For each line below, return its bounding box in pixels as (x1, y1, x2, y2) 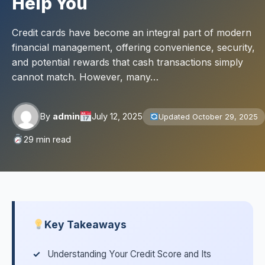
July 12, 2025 (92, 111, 143, 121)
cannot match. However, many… (12, 71, 159, 83)
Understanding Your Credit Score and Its (47, 248, 211, 260)
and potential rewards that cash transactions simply (12, 56, 243, 68)
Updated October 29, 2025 (158, 112, 258, 121)
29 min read (24, 134, 72, 144)
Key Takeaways (44, 218, 127, 231)
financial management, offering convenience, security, (12, 41, 255, 53)
